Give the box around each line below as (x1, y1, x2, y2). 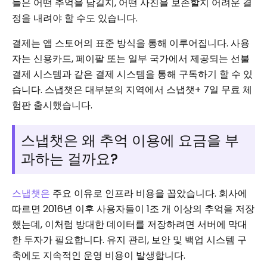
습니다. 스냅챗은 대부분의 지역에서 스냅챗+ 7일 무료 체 (12, 83, 252, 97)
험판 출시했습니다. (12, 98, 92, 112)
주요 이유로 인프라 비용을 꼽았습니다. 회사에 (50, 187, 247, 200)
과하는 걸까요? (21, 149, 118, 169)
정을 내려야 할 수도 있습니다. (12, 11, 138, 25)
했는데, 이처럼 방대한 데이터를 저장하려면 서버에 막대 (12, 218, 247, 231)
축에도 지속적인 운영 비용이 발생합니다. (12, 249, 185, 262)
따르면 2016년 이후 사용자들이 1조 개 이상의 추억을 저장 (12, 202, 254, 216)
